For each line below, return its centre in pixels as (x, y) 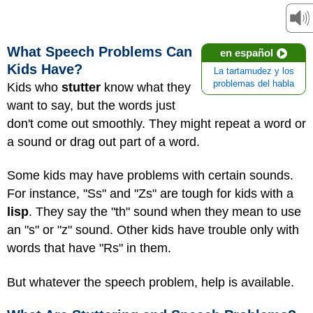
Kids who (34, 87)
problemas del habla (254, 83)
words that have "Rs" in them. (89, 248)
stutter (81, 87)
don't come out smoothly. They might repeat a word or (156, 123)
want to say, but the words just (91, 105)
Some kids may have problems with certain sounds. (150, 176)
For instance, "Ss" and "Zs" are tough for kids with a (150, 194)
